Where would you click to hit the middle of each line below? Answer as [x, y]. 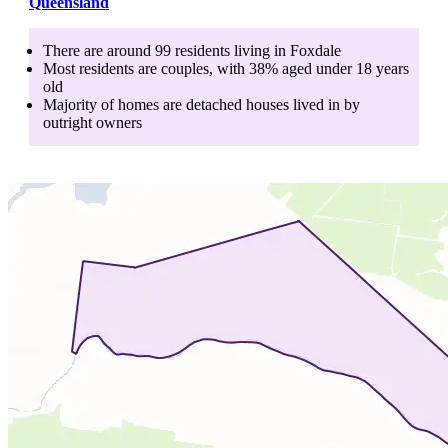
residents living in [230, 50]
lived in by [324, 104]
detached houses [237, 104]
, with [227, 68]
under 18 [344, 68]
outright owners [92, 122]
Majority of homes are [114, 104]
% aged [290, 68]
